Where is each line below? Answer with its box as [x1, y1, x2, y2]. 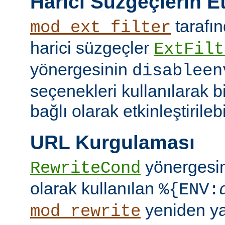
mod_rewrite [30, 202, 141, 221]
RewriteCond [30, 159, 141, 178]
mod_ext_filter [30, 18, 171, 38]
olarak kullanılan [30, 179, 159, 198]
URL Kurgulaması [30, 131, 195, 153]
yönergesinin [30, 60, 132, 79]
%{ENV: [159, 180, 219, 200]
